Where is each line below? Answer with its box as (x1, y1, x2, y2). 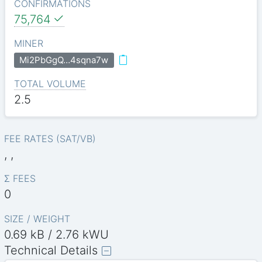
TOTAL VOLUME (13, 77, 86, 89)
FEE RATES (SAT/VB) (4, 133, 96, 145)
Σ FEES (4, 173, 36, 185)
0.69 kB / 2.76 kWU (4, 227, 109, 242)
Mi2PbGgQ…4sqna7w (19, 54, 109, 66)
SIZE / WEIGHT (4, 212, 71, 225)
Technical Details (4, 243, 98, 257)
